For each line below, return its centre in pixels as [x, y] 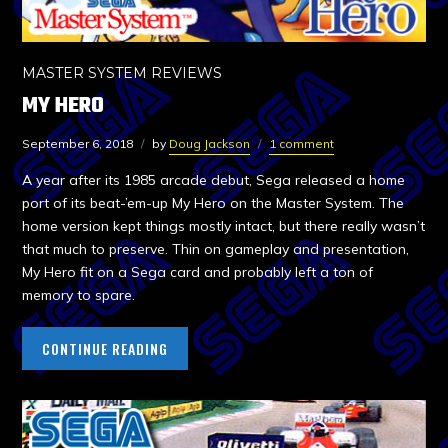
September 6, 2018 [78, 143]
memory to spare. [79, 294]
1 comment [302, 143]
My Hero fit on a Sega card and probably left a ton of [198, 271]
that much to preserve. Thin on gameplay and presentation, [216, 248]
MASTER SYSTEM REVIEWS [122, 72]
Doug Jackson [210, 143]
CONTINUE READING [105, 348]
